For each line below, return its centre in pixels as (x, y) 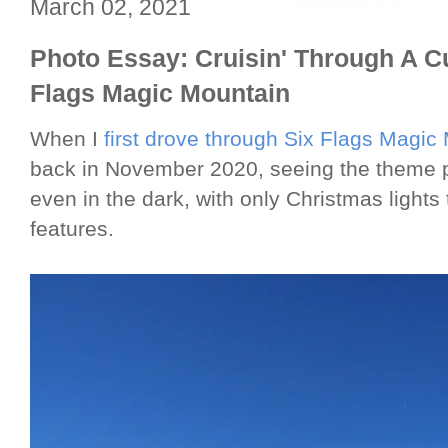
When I (67, 139)
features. (75, 229)
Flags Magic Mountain (160, 93)
